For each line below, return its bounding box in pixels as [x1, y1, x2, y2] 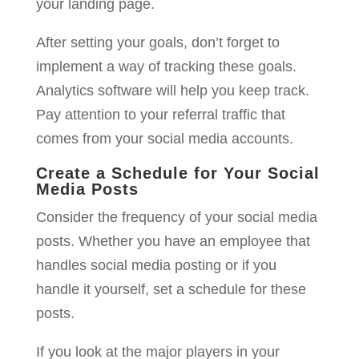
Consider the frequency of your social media [35, 209, 317, 226]
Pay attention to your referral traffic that [35, 107, 285, 123]
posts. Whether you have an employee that [35, 233, 310, 250]
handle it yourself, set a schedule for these [35, 281, 306, 298]
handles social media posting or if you [35, 257, 276, 274]
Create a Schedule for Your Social [35, 164, 320, 183]
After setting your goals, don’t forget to [35, 34, 280, 51]
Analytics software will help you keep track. [35, 83, 309, 99]
